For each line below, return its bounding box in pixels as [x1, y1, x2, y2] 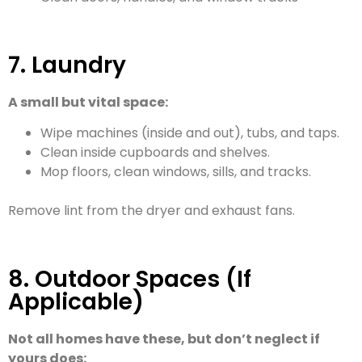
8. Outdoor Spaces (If [8, 263, 251, 295]
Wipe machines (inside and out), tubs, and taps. [40, 124, 339, 143]
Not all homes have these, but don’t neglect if [8, 329, 320, 348]
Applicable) [8, 285, 144, 318]
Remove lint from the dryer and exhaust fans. [8, 201, 295, 221]
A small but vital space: [8, 93, 168, 112]
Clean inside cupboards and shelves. [40, 143, 270, 162]
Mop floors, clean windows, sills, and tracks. [40, 162, 311, 182]
